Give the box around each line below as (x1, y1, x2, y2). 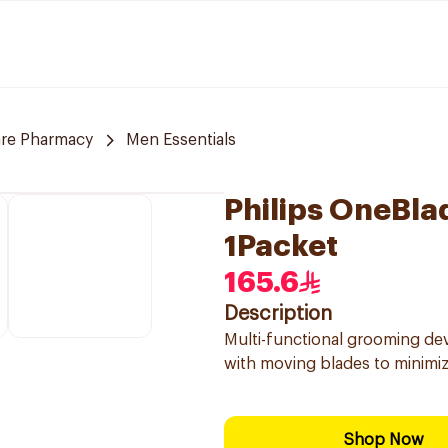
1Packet (224, 231, 338, 261)
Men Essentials (126, 132, 236, 148)
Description (224, 304, 332, 324)
